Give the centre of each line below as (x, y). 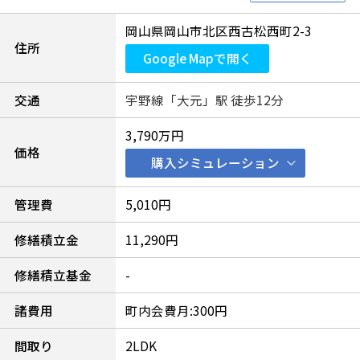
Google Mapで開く (197, 58)
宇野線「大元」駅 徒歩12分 (204, 100)
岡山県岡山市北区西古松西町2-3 (218, 31)
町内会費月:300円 (176, 311)
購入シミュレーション (215, 163)
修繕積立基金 (53, 275)
